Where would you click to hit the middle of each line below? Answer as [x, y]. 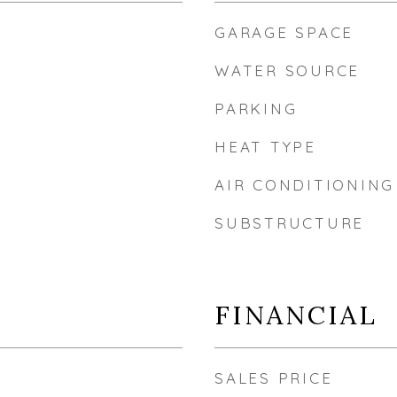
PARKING [256, 109]
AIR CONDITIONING [304, 185]
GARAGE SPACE [284, 32]
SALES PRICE [274, 378]
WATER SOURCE [287, 70]
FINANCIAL [296, 315]
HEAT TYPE [265, 147]
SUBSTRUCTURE [289, 223]
